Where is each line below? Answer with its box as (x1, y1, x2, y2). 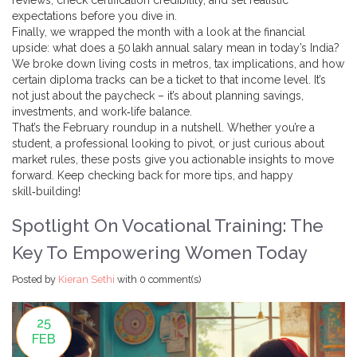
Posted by (12, 273, 58, 285)
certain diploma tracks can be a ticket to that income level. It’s (12, 73, 326, 86)
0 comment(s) (139, 273, 202, 285)
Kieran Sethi (58, 273, 115, 285)
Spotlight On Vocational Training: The (12, 215, 324, 236)
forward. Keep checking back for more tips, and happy (12, 169, 293, 182)
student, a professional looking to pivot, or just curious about (12, 137, 324, 150)
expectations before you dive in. (12, 10, 177, 22)
